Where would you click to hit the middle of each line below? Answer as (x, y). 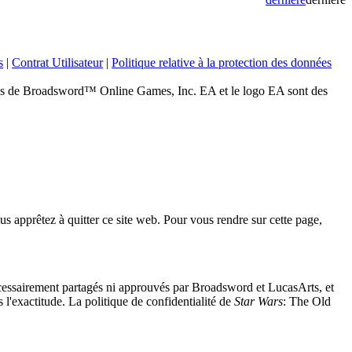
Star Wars (258, 301)
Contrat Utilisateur (57, 62)
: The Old (307, 301)
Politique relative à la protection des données (222, 62)
